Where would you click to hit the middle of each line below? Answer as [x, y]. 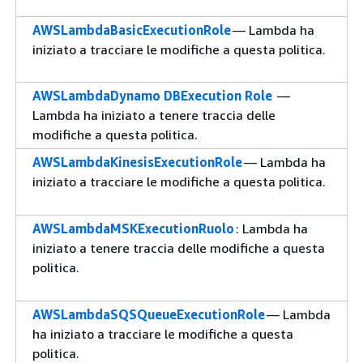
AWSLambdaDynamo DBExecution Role [152, 96]
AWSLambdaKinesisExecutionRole [137, 162]
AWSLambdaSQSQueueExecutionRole [149, 314]
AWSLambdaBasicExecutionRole [132, 30]
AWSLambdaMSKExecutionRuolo [133, 228]
